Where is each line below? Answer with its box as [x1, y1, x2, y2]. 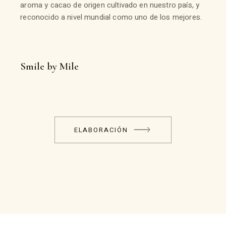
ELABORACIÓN [74, 125, 129, 135]
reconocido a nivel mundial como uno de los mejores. [20, 11, 202, 23]
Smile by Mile [20, 60, 79, 73]
